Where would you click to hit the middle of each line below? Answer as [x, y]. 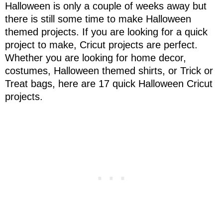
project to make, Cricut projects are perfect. [101, 45]
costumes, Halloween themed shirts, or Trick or [109, 70]
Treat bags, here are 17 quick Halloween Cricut [109, 83]
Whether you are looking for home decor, [96, 57]
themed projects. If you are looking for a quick [106, 32]
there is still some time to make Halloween [98, 19]
